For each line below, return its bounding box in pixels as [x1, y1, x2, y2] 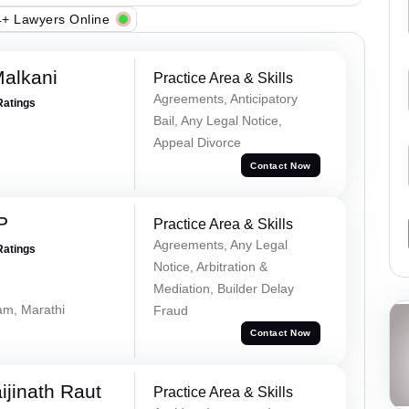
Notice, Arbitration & [152, 258, 267, 274]
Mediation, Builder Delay [152, 280, 294, 296]
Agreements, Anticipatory [152, 91, 298, 107]
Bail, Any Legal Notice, [152, 113, 282, 129]
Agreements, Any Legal [152, 236, 288, 252]
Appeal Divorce [152, 135, 241, 151]
